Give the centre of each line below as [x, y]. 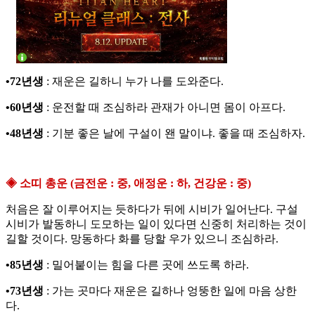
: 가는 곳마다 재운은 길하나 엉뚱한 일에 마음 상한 [170, 291]
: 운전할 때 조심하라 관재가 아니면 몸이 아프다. [165, 108]
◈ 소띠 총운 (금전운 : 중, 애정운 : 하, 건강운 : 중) [128, 184]
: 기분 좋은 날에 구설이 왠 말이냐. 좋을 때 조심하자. [174, 134]
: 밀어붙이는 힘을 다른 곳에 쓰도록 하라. [146, 265]
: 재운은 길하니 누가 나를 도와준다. [134, 82]
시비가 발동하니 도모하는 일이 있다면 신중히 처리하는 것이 [156, 224]
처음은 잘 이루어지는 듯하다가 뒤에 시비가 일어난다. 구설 [152, 210]
